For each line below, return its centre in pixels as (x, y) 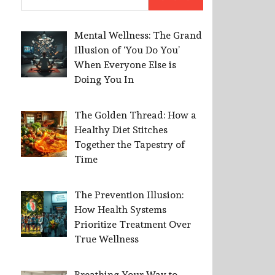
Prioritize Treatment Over (133, 225)
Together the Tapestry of (130, 145)
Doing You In (104, 80)
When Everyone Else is (125, 65)
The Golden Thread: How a (135, 115)
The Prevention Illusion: (129, 195)
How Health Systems (120, 210)
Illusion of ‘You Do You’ (127, 50)
